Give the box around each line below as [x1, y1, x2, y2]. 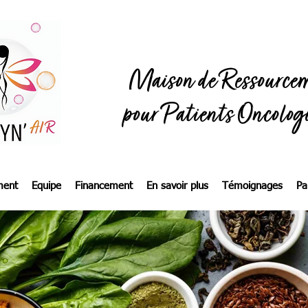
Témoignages [221, 181, 283, 191]
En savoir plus [146, 181, 208, 191]
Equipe [31, 181, 61, 191]
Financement [74, 181, 133, 191]
